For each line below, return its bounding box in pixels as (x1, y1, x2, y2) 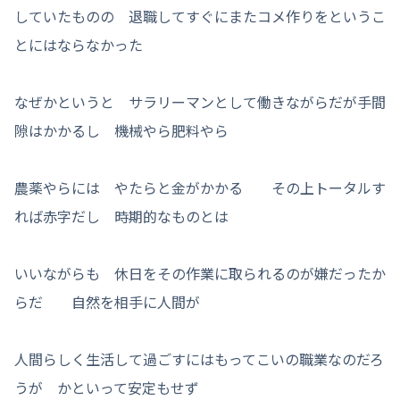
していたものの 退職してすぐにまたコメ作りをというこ (14, 4, 386, 27)
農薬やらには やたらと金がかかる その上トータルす (14, 176, 386, 198)
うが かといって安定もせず (14, 376, 199, 398)
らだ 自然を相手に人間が (14, 290, 200, 312)
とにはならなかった (14, 33, 143, 55)
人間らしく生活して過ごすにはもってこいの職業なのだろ (14, 347, 384, 370)
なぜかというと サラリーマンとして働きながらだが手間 (14, 90, 386, 112)
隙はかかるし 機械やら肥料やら (14, 119, 229, 141)
